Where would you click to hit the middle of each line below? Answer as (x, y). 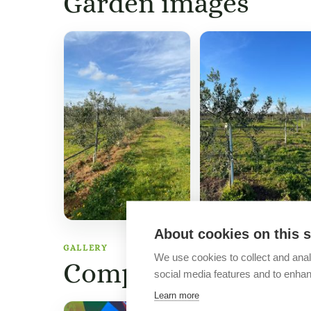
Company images (170, 273)
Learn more (177, 295)
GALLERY (85, 248)
